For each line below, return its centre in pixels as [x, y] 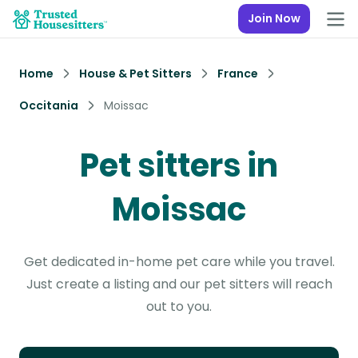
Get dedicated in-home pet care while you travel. [179, 262]
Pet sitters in [179, 165]
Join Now [274, 18]
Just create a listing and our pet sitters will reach [179, 284]
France [238, 74]
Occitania [49, 105]
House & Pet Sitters [135, 74]
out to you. [179, 306]
